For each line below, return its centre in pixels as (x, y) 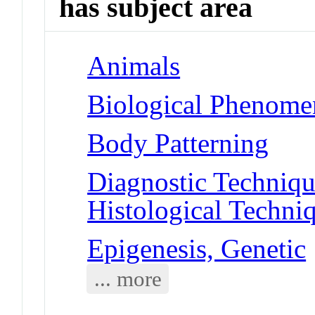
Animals (134, 65)
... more (128, 278)
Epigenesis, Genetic (197, 248)
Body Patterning (178, 143)
